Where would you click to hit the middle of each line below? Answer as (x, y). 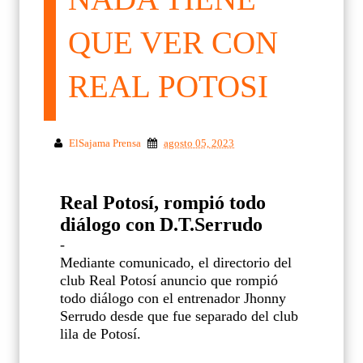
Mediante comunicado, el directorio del (176, 262)
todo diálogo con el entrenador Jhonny (173, 298)
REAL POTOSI (168, 86)
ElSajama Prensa (105, 143)
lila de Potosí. (100, 333)
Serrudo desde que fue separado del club (179, 316)
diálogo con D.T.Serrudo (161, 224)
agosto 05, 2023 (199, 143)
